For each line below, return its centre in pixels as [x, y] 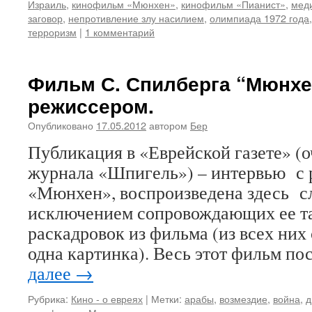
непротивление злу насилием [136, 18]
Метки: [166, 298]
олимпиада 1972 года [259, 18]
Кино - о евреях [107, 298]
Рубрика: [48, 298]
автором [168, 125]
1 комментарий [120, 32]
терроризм [52, 32]
